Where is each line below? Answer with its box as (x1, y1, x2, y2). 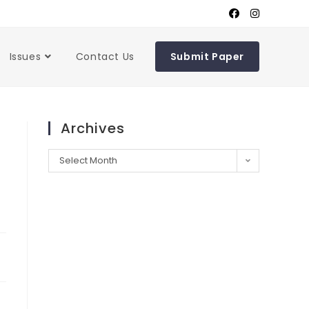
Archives (61, 119, 125, 138)
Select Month (59, 154, 117, 167)
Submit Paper (170, 50, 244, 63)
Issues (9, 50, 41, 63)
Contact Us (75, 50, 134, 63)
